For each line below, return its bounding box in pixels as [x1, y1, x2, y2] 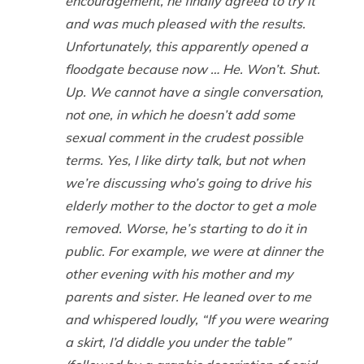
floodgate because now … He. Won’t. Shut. [65, 61, 320, 78]
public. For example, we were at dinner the [65, 243, 323, 260]
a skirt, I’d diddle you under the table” [65, 334, 291, 351]
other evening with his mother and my [65, 266, 293, 283]
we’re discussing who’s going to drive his [65, 175, 311, 192]
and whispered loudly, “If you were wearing [65, 311, 328, 328]
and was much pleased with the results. [65, 15, 305, 32]
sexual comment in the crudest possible [65, 129, 303, 146]
